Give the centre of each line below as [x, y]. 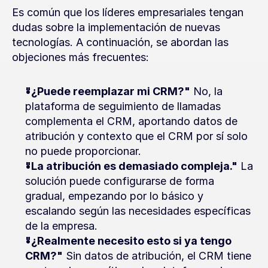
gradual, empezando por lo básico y [114, 196]
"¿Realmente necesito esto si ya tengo [128, 241]
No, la [206, 91]
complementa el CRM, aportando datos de [131, 121]
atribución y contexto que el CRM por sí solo [136, 136]
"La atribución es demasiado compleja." [131, 166]
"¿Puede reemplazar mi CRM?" [108, 91]
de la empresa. [61, 226]
